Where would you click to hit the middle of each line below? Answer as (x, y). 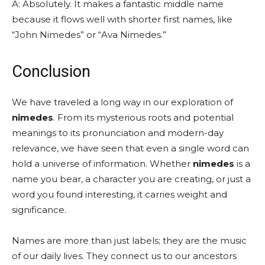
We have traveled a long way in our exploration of (122, 102)
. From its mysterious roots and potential (143, 117)
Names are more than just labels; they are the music (129, 240)
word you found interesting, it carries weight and (119, 194)
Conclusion (51, 71)
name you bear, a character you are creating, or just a (131, 179)
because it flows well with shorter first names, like (122, 19)
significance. (39, 209)
